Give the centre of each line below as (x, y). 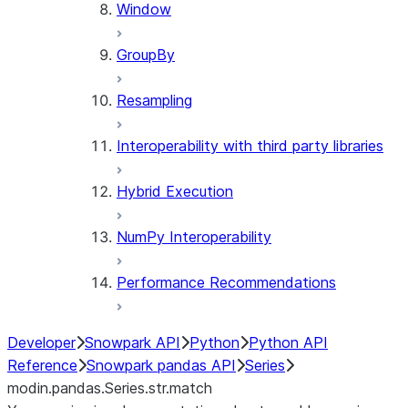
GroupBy (146, 55)
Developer (41, 342)
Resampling (154, 100)
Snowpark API (133, 342)
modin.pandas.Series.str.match (110, 388)
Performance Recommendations (226, 282)
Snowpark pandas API (161, 365)
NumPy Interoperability (194, 237)
